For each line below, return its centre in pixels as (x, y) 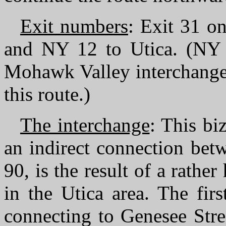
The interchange (85, 125)
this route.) (47, 94)
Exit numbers (74, 26)
